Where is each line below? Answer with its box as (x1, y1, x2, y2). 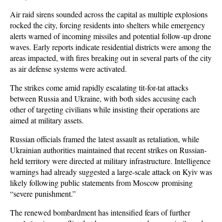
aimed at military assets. (10, 115, 86, 125)
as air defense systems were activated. (10, 63, 127, 74)
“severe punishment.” (10, 188, 76, 199)
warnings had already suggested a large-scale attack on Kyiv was (10, 166, 212, 177)
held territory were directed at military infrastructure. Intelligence (10, 156, 211, 166)
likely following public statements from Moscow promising (10, 177, 193, 188)
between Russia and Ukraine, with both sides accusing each (10, 93, 196, 104)
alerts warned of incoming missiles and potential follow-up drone (10, 31, 211, 41)
